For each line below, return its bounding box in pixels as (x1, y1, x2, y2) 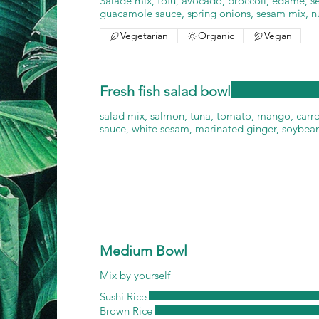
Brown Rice (100, 304, 152, 318)
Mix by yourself (100, 268, 170, 282)
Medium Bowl (100, 242, 187, 259)
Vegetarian (120, 29, 168, 42)
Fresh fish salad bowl (100, 83, 231, 100)
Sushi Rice (100, 290, 147, 303)
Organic (198, 29, 234, 42)
